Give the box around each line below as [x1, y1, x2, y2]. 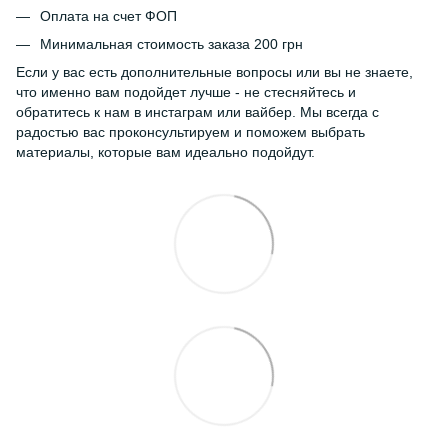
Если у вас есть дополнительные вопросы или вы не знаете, [16, 64, 413, 81]
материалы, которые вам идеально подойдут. [16, 144, 315, 161]
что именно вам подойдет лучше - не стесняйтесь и [16, 84, 356, 101]
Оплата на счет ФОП [40, 7, 177, 24]
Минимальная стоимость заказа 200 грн [40, 36, 303, 53]
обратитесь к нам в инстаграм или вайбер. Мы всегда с [16, 104, 379, 121]
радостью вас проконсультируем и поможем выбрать [16, 124, 365, 141]
